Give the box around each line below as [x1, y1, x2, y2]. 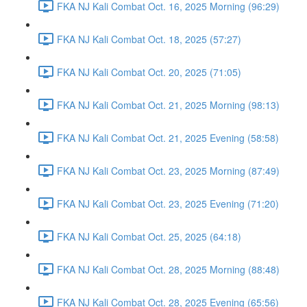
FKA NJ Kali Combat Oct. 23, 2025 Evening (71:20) [57, 196, 279, 210]
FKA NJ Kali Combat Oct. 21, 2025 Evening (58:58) [57, 130, 279, 145]
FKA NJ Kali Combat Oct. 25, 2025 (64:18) [57, 229, 241, 243]
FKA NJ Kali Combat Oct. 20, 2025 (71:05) [57, 64, 241, 79]
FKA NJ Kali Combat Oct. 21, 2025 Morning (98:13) [57, 97, 280, 112]
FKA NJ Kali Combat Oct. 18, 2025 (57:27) [57, 32, 241, 46]
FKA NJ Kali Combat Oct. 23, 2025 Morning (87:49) [57, 163, 280, 177]
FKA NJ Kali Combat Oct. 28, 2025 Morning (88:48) [57, 262, 280, 276]
